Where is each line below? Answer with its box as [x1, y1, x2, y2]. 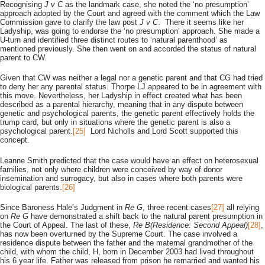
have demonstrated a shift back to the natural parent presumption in [28, 212, 263, 221]
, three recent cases [143, 203, 211, 212]
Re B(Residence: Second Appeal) [133, 221, 248, 230]
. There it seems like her [158, 17, 244, 27]
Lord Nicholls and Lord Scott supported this [86, 127, 238, 135]
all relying [224, 203, 259, 212]
